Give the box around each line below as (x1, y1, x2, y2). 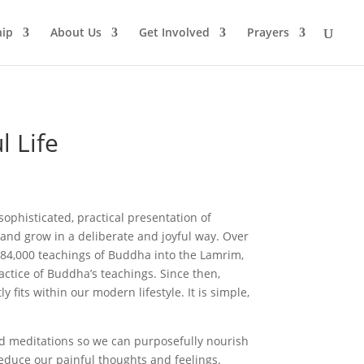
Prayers (247, 24, 289, 40)
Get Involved (139, 24, 210, 40)
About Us (50, 24, 102, 40)
